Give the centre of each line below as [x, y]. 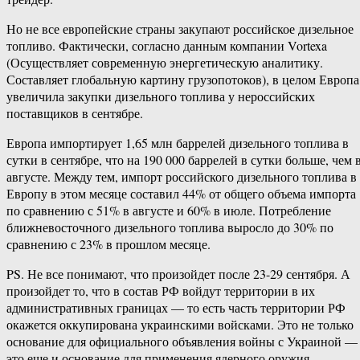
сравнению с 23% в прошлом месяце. [108, 244]
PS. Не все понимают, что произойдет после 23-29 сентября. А [178, 274]
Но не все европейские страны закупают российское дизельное [180, 29]
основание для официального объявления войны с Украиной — [182, 342]
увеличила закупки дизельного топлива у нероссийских [161, 96]
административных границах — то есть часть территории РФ [176, 308]
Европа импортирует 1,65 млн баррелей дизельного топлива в [178, 143]
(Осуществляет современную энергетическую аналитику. [165, 63]
